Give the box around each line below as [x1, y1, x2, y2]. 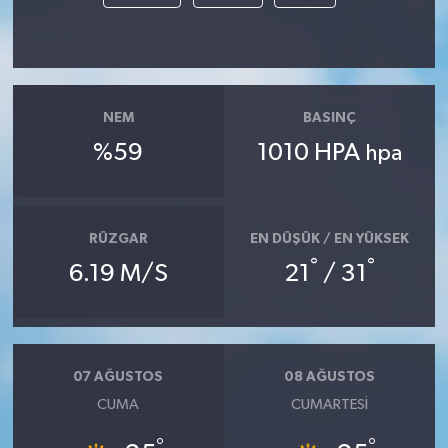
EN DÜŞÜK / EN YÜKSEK [250, 232, 410, 247]
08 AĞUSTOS [284, 370, 376, 385]
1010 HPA [257, 140, 366, 165]
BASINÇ [303, 111, 357, 126]
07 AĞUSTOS [73, 370, 164, 385]
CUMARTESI [291, 396, 369, 412]
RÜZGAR [88, 232, 148, 247]
